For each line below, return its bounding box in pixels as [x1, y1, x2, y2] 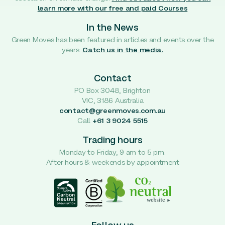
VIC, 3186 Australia [81, 98, 144, 105]
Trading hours [82, 136, 143, 145]
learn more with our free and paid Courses [37, 6, 188, 13]
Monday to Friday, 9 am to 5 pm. [59, 149, 166, 156]
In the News [86, 24, 139, 33]
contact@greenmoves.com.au [59, 108, 166, 115]
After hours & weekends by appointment [46, 159, 179, 166]
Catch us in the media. [82, 47, 163, 54]
